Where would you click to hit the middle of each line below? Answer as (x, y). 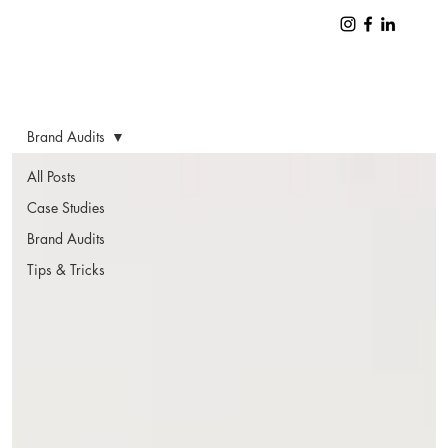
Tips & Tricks (66, 269)
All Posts (51, 176)
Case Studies (66, 207)
